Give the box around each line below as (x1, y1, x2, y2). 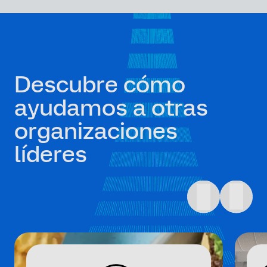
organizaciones (14, 117, 178, 145)
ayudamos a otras (14, 94, 208, 122)
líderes (14, 141, 87, 168)
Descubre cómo (14, 71, 185, 98)
